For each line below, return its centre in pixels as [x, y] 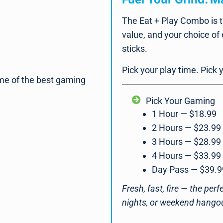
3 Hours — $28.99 [186, 142]
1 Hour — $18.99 [184, 114]
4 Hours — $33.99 [186, 156]
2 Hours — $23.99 [186, 128]
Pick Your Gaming [180, 101]
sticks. [135, 49]
